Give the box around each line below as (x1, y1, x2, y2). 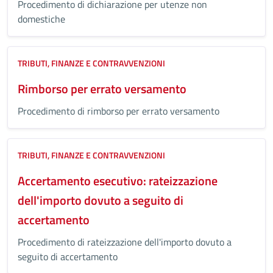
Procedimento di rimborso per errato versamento (18, 104, 219, 118)
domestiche (18, 12, 65, 26)
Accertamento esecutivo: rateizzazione (18, 171, 218, 190)
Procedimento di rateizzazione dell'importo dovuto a (18, 235, 232, 249)
